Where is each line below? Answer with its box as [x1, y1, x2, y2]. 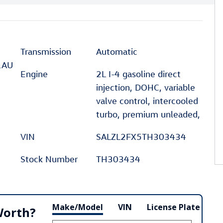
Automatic [96, 46, 137, 57]
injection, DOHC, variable [96, 82, 195, 93]
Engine [20, 69, 48, 79]
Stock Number [20, 154, 78, 164]
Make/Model [52, 202, 103, 213]
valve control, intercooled [96, 96, 198, 106]
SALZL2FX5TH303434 [96, 131, 186, 142]
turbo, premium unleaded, [96, 109, 200, 119]
